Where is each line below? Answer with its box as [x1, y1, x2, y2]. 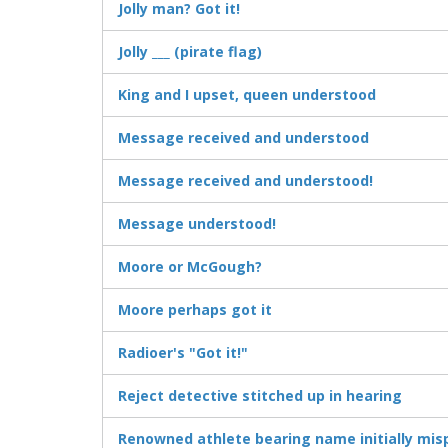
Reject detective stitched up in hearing [118, 386, 402, 406]
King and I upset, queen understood [118, 85, 376, 105]
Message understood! [118, 214, 276, 234]
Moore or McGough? [118, 257, 262, 277]
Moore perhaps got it [118, 300, 272, 320]
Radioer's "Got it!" [118, 343, 248, 363]
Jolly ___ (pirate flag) [118, 42, 262, 62]
